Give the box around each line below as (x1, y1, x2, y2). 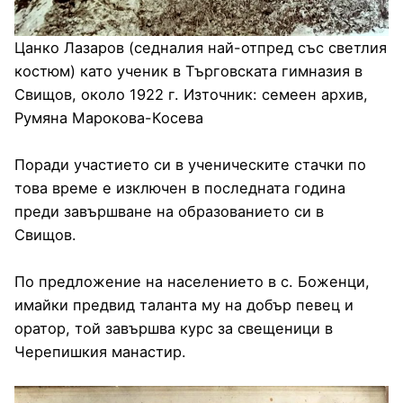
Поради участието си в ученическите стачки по (14, 155, 366, 174)
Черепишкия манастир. (14, 342, 186, 361)
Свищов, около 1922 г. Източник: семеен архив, (14, 85, 368, 104)
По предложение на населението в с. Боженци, (14, 272, 370, 291)
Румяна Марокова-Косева (14, 109, 203, 128)
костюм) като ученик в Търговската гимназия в (14, 62, 363, 81)
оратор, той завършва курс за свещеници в (14, 318, 333, 337)
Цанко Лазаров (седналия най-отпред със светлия (14, 39, 387, 58)
